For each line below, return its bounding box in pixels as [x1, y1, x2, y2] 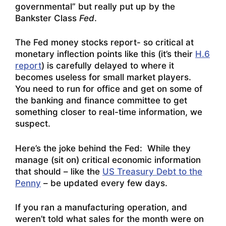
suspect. [15, 119, 50, 129]
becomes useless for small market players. [15, 72, 194, 83]
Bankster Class [15, 13, 79, 23]
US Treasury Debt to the [102, 166, 202, 177]
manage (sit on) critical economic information [15, 154, 201, 165]
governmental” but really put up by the [15, 1, 175, 12]
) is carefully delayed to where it [41, 61, 174, 71]
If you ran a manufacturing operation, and [15, 202, 187, 213]
